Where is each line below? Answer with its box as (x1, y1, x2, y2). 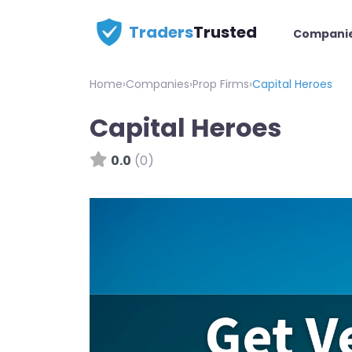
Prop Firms (192, 76, 249, 92)
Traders (129, 21, 193, 43)
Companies (126, 76, 189, 92)
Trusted (193, 21, 257, 43)
